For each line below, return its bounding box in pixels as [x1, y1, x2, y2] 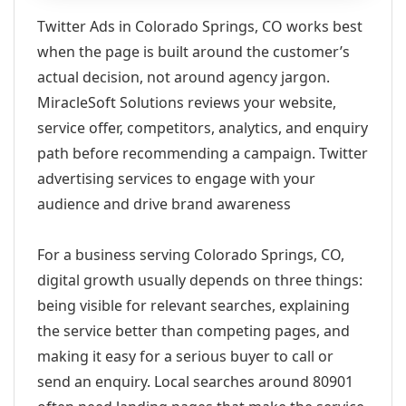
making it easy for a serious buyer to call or [37, 346, 333, 366]
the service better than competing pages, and [37, 321, 350, 341]
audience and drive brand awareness [37, 194, 291, 214]
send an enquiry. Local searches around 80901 [37, 372, 353, 391]
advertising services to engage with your [37, 169, 315, 188]
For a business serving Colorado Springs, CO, [37, 245, 344, 265]
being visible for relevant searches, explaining [37, 295, 350, 315]
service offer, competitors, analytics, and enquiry [37, 118, 368, 138]
